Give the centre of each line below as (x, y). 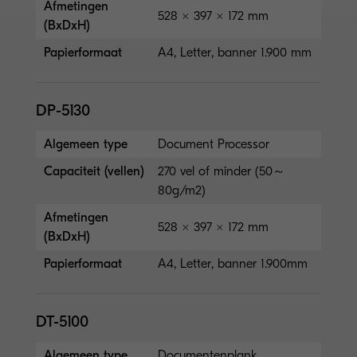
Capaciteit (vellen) (94, 171)
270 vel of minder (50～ (222, 171)
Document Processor (214, 144)
